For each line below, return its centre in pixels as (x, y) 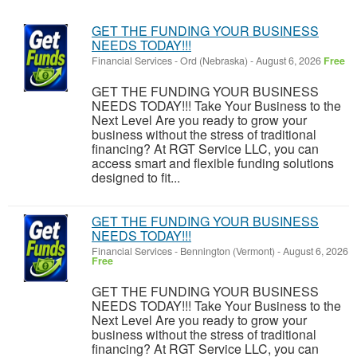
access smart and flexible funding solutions (213, 163)
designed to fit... (136, 178)
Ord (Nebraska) (214, 61)
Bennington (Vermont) (228, 251)
